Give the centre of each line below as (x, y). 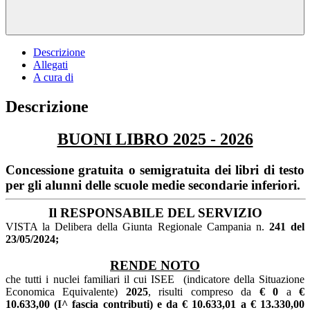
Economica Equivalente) (66, 291)
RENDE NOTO (155, 265)
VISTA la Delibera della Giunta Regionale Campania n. (137, 226)
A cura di (53, 77)
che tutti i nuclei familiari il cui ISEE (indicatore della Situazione (155, 279)
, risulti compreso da (203, 291)
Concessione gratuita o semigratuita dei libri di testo (155, 170)
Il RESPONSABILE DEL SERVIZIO (155, 212)
